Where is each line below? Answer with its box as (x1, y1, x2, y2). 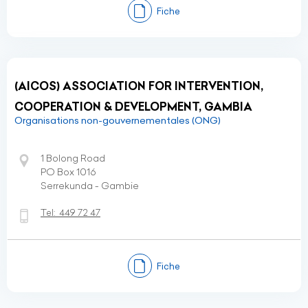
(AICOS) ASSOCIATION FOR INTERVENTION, (14, 79, 263, 93)
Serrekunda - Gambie (41, 179, 139, 192)
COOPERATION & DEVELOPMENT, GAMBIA (14, 100, 252, 113)
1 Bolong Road (41, 152, 105, 164)
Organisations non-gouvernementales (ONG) (14, 114, 221, 126)
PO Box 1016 (41, 166, 96, 178)
